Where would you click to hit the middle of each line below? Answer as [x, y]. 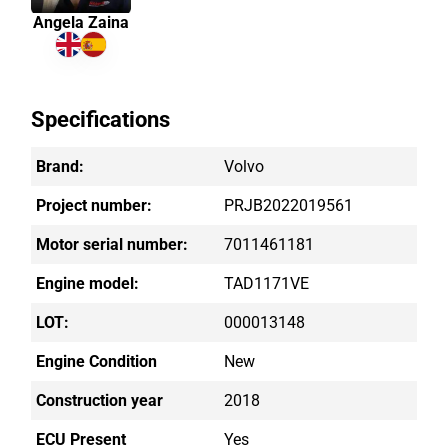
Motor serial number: [112, 245]
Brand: [60, 167]
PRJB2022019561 [288, 206]
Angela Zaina [81, 23]
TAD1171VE [266, 284]
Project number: [94, 206]
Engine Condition [97, 362]
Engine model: [88, 284]
